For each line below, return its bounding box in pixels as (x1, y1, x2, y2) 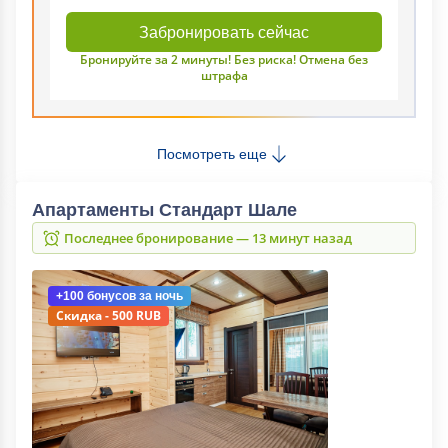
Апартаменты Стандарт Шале (32, 200, 297, 220)
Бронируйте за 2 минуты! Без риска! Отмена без (80, 51, 368, 68)
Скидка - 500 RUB (56, 307, 161, 324)
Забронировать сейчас (139, 23, 309, 41)
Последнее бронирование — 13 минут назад (64, 229, 352, 247)
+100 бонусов (56, 289, 136, 303)
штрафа (200, 67, 248, 84)
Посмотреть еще (157, 145, 267, 162)
